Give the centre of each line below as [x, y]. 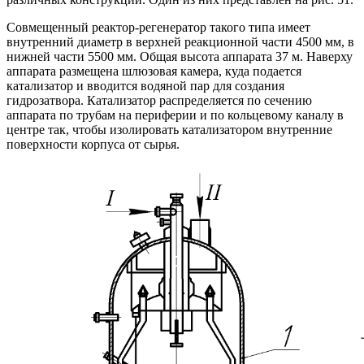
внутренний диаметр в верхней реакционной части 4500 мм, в [180, 41]
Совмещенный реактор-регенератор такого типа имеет [158, 27]
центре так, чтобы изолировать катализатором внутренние [169, 129]
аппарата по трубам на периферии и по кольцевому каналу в [175, 115]
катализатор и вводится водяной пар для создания [145, 85]
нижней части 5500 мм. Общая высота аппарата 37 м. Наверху [180, 56]
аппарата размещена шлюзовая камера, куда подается [154, 71]
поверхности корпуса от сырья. [93, 144]
